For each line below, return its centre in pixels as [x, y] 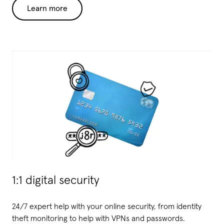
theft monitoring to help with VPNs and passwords [97, 218]
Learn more [47, 9]
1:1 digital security [56, 180]
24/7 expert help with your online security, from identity [107, 206]
